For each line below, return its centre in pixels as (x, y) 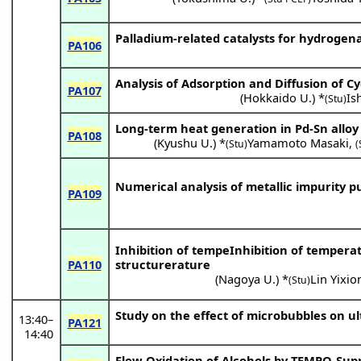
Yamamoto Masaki (299, 142)
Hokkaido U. (278, 97)
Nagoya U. (247, 278)
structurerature (162, 264)
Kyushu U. (185, 142)
